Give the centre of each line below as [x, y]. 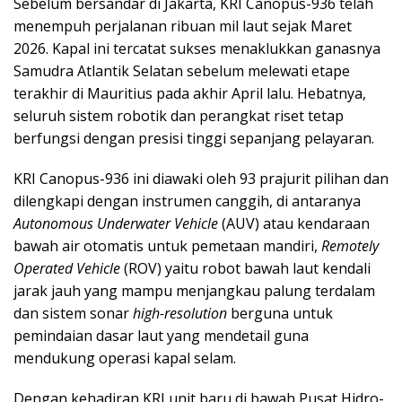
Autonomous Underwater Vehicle [116, 223]
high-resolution [180, 313]
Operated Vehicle [67, 268]
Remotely [350, 245]
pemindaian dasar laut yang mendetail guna [161, 335]
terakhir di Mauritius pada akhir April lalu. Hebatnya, [190, 93]
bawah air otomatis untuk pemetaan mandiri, [167, 245]
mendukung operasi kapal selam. [125, 358]
